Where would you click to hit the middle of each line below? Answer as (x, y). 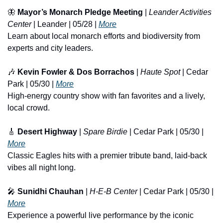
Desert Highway (47, 131)
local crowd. (29, 108)
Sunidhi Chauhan (51, 191)
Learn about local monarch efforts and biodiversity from (104, 36)
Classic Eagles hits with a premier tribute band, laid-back (107, 155)
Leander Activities (180, 12)
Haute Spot (160, 72)
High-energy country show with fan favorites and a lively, (106, 96)
